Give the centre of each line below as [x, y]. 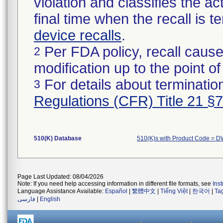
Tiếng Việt [174, 191]
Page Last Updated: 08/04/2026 [60, 177]
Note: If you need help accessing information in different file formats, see [115, 184]
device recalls [78, 35]
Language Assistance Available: [61, 191]
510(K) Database [58, 138]
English [50, 199]
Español [116, 191]
